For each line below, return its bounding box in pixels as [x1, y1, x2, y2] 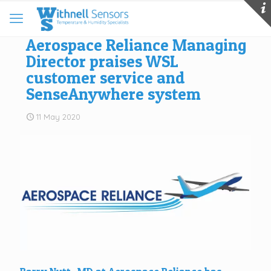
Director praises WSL [26, 51, 178, 71]
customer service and [26, 68, 185, 88]
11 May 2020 [36, 112, 80, 122]
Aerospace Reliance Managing [26, 35, 246, 55]
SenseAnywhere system [26, 84, 201, 104]
